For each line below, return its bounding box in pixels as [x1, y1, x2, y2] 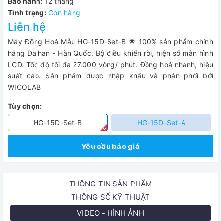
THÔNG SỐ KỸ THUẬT [71, 192, 150, 202]
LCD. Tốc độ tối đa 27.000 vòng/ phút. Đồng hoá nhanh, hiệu [8, 60, 213, 69]
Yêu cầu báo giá [81, 142, 140, 151]
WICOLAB [8, 83, 41, 91]
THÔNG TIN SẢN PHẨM [69, 179, 152, 188]
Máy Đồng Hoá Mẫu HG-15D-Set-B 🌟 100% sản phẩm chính [8, 37, 213, 46]
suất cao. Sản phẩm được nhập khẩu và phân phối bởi [8, 72, 213, 80]
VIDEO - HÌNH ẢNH [77, 208, 144, 218]
